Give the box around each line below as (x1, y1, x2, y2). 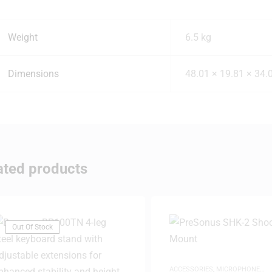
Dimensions (7, 67, 59, 80)
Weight (7, 31, 38, 43)
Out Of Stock (12, 223, 53, 232)
